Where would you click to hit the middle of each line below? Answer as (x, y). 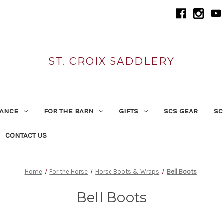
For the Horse (69, 171)
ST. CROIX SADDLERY (111, 61)
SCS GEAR (180, 111)
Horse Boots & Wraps (127, 171)
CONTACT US (26, 135)
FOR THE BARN (68, 111)
